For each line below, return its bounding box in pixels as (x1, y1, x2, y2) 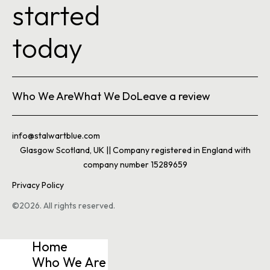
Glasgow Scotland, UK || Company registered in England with (19, 145, 251, 156)
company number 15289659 (83, 159, 187, 171)
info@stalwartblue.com (12, 130, 100, 142)
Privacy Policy (12, 180, 64, 191)
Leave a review (137, 89, 210, 104)
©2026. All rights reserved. (12, 200, 115, 212)
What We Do (74, 89, 137, 104)
